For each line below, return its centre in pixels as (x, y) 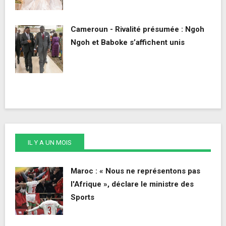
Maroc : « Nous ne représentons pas (135, 171)
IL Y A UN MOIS (50, 143)
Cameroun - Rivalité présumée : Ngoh (137, 30)
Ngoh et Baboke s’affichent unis (128, 43)
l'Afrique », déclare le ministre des (132, 184)
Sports (82, 197)
